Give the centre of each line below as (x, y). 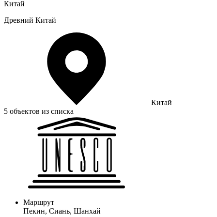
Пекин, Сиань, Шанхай (62, 211)
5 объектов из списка (39, 111)
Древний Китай (30, 20)
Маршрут (39, 202)
